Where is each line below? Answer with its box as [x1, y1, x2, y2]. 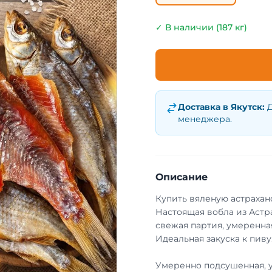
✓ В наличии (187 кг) [155, 22, 247, 33]
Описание [155, 171, 208, 183]
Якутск [231, 101, 262, 112]
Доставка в [178, 101, 231, 112]
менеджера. [178, 114, 232, 124]
